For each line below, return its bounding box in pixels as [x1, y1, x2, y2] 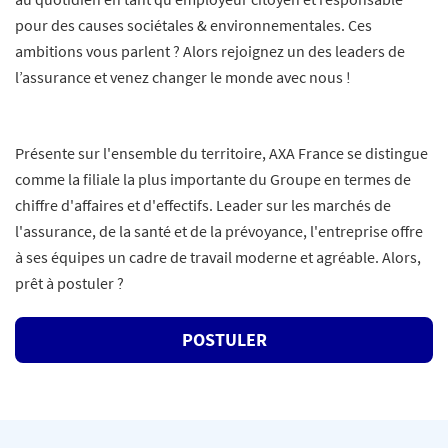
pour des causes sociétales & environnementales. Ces [15, 15, 372, 35]
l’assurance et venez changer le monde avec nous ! [15, 67, 351, 87]
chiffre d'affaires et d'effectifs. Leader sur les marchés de [15, 195, 391, 215]
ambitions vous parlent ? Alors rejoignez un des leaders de [15, 41, 405, 61]
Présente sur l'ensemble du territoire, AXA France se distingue [15, 143, 428, 163]
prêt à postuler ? [15, 273, 124, 293]
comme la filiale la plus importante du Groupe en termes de [15, 169, 411, 189]
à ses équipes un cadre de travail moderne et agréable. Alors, [15, 247, 421, 267]
